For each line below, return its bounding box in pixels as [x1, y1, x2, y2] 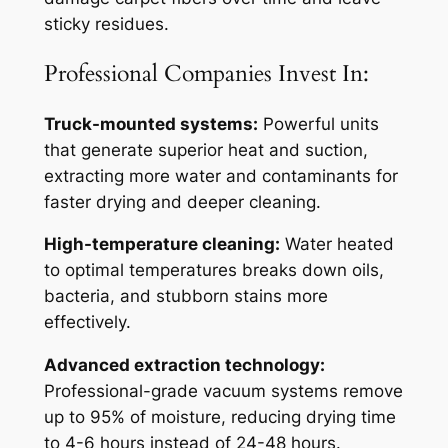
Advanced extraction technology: [43, 355, 325, 376]
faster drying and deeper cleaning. [43, 191, 321, 212]
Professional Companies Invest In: [43, 58, 369, 90]
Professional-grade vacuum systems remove [43, 381, 403, 402]
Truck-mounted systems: [43, 113, 258, 134]
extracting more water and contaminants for [43, 165, 398, 186]
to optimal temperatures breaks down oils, [43, 260, 384, 281]
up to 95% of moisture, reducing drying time [43, 407, 396, 428]
